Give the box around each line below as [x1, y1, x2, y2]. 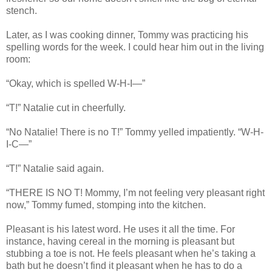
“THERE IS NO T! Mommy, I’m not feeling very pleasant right [6, 188, 265, 199]
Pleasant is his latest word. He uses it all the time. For [6, 224, 235, 235]
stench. [6, 5, 37, 16]
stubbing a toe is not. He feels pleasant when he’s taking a [6, 248, 256, 259]
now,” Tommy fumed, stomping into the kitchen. [6, 200, 206, 211]
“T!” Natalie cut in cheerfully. [6, 103, 126, 114]
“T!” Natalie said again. [6, 163, 104, 174]
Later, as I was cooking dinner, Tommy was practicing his [6, 30, 248, 41]
